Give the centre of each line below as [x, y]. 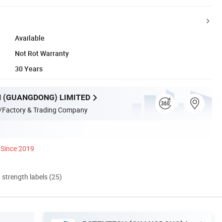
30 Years [29, 68]
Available [30, 38]
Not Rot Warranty [42, 53]
